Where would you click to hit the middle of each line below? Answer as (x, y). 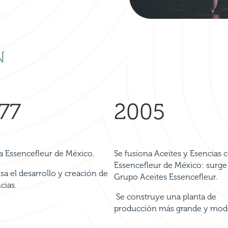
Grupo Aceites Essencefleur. (166, 177)
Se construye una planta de (165, 196)
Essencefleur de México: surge (170, 165)
